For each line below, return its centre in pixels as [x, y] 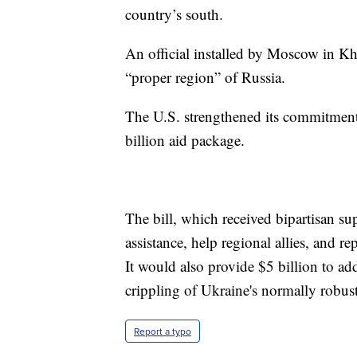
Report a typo [163, 331]
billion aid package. [185, 140]
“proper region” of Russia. [205, 77]
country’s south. [174, 14]
